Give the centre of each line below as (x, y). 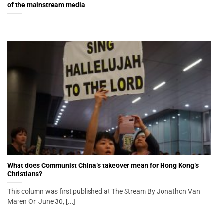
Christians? (25, 173)
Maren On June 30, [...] (41, 201)
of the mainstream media (46, 5)
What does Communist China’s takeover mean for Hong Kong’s (103, 165)
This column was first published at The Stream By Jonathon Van (104, 191)
